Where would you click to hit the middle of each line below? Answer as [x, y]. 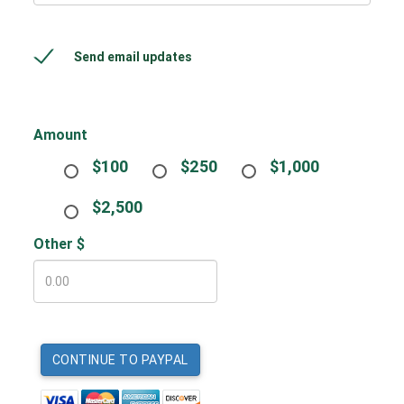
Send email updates [133, 57]
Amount [61, 134]
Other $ [60, 243]
